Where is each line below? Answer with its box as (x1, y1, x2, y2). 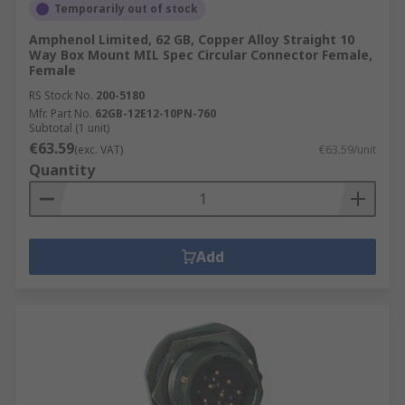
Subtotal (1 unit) (29, 120, 109, 136)
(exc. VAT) (74, 142, 123, 157)
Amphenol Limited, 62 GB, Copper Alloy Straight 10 (29, 31, 354, 48)
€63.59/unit (319, 142, 376, 157)
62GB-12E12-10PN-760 (95, 106, 216, 121)
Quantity (29, 160, 95, 180)
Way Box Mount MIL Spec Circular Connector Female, (29, 46, 372, 63)
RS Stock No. (29, 88, 93, 103)
